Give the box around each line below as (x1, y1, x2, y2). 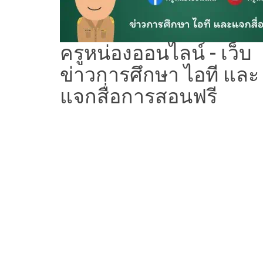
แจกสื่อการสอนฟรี (60, 85, 217, 108)
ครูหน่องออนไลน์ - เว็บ (60, 41, 252, 65)
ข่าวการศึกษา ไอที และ (60, 63, 259, 86)
